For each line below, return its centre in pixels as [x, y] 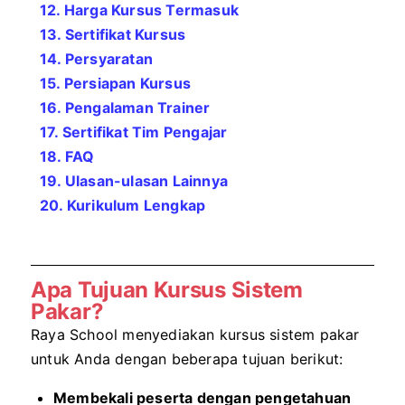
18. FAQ [67, 156]
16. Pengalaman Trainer [125, 108]
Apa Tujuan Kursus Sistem [167, 290]
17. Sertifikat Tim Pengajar [134, 132]
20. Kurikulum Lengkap [123, 205]
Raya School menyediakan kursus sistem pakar [195, 334]
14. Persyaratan [96, 59]
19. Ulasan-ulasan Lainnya [134, 181]
